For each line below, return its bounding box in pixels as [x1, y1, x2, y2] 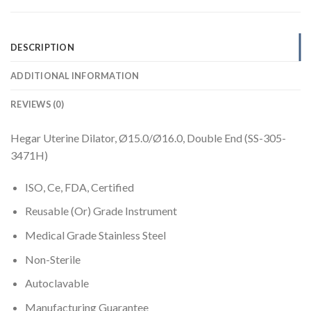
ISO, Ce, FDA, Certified [24, 180, 134, 194]
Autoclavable [24, 276, 89, 290]
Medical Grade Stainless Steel [24, 228, 166, 242]
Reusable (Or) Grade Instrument [24, 204, 177, 218]
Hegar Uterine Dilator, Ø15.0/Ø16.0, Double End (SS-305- [10, 131, 286, 145]
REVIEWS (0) [10, 99, 64, 110]
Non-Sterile [24, 252, 81, 266]
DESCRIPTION [10, 42, 74, 53]
